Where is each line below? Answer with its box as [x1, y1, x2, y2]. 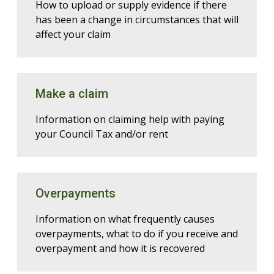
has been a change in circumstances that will [35, 13, 239, 26]
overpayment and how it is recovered [35, 242, 205, 255]
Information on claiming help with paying [35, 113, 224, 126]
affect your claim [35, 28, 111, 41]
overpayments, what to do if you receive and [35, 227, 238, 240]
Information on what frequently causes [35, 212, 215, 226]
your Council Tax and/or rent [35, 127, 168, 141]
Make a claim [35, 86, 108, 101]
